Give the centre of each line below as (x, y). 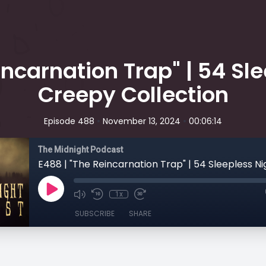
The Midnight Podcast (80, 150)
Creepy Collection (133, 95)
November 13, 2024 (142, 121)
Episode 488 (69, 121)
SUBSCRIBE (95, 213)
